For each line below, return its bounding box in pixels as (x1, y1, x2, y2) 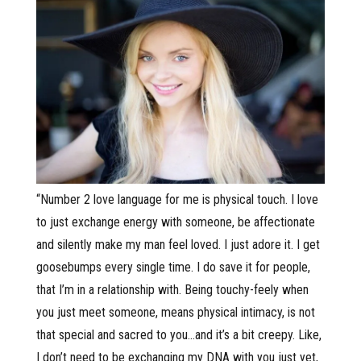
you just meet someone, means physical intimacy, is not (36, 305, 315, 321)
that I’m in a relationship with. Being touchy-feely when (36, 282, 309, 298)
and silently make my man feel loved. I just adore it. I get (36, 237, 320, 253)
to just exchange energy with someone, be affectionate (36, 214, 315, 230)
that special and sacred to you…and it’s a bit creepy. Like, (36, 327, 322, 343)
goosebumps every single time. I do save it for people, (36, 259, 310, 276)
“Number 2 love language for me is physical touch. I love (36, 192, 318, 208)
